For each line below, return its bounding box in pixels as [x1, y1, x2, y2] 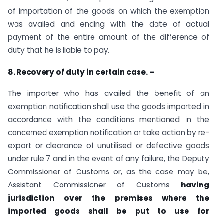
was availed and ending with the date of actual [8, 18, 209, 29]
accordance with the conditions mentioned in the [8, 114, 209, 125]
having [181, 180, 209, 190]
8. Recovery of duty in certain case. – [8, 66, 155, 77]
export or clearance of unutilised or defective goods [8, 140, 209, 151]
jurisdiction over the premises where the [8, 193, 209, 203]
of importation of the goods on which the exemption [8, 5, 209, 16]
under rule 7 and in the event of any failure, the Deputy [8, 154, 209, 164]
